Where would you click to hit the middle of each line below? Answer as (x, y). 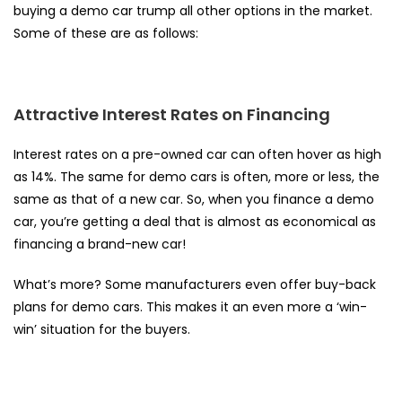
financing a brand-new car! (101, 244)
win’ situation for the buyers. (104, 329)
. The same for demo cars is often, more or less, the (217, 176)
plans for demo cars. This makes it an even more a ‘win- (190, 306)
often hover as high (320, 154)
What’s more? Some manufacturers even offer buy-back (195, 284)
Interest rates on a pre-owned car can (136, 154)
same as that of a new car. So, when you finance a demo (194, 199)
